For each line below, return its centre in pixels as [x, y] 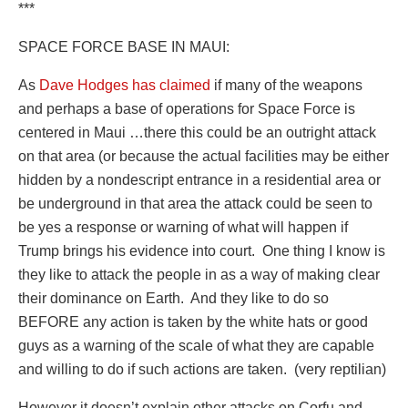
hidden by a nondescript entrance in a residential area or [199, 179]
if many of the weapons [286, 85]
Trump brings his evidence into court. [137, 250]
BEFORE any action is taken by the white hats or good [193, 321]
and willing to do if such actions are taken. [153, 369]
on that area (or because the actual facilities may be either [204, 156]
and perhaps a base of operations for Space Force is [187, 108]
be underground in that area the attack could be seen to [195, 203]
